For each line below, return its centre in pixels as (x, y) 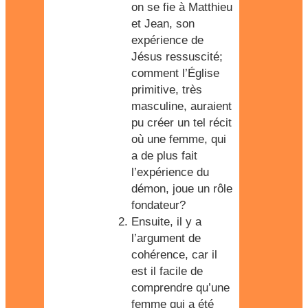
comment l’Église (175, 73)
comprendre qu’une (180, 288)
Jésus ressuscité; (177, 57)
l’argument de (166, 238)
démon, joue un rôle (182, 189)
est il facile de (167, 271)
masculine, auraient (181, 106)
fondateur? (158, 205)
